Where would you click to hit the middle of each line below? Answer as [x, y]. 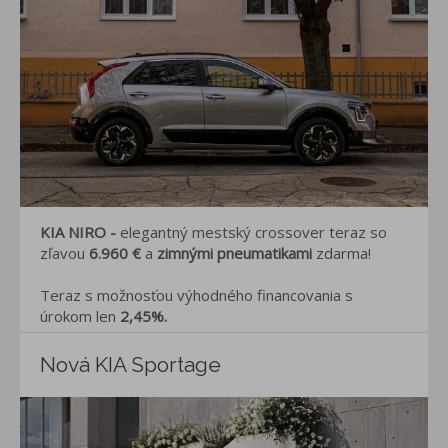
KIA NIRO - [80, 231]
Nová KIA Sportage [130, 364]
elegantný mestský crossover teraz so [253, 231]
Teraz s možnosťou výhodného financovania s [196, 294]
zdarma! [343, 252]
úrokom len [78, 315]
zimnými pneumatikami [234, 252]
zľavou [64, 252]
